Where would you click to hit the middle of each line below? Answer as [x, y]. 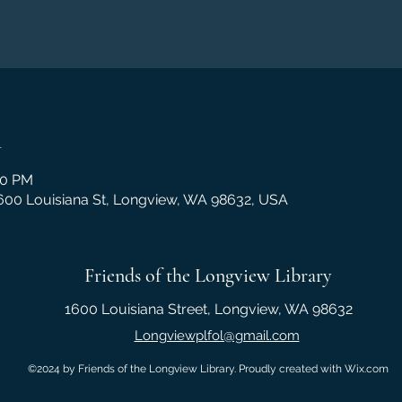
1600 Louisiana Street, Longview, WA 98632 [208, 309]
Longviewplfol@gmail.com [217, 336]
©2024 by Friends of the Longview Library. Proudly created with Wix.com [208, 369]
